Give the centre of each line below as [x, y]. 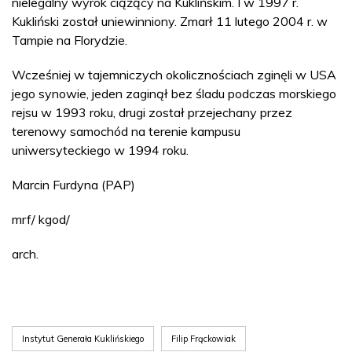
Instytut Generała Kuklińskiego [83, 339]
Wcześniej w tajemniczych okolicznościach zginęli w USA [174, 75]
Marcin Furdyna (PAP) [73, 185]
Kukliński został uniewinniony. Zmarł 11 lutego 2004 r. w [170, 21]
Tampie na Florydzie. [70, 40]
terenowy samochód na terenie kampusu [126, 131]
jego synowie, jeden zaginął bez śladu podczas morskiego [174, 93]
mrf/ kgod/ [41, 219]
